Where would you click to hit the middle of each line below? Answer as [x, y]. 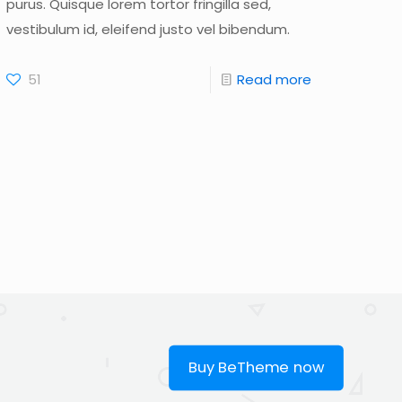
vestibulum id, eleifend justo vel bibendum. [149, 29]
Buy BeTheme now [256, 367]
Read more [274, 79]
